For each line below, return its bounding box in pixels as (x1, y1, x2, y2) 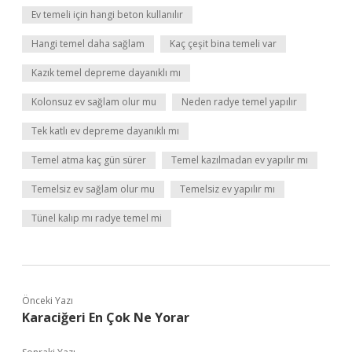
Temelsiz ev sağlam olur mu (31, 182, 155, 196)
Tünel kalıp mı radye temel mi (31, 211, 162, 225)
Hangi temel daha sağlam (31, 37, 145, 50)
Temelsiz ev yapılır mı (180, 182, 275, 196)
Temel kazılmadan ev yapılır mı (171, 153, 308, 167)
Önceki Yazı (22, 294, 73, 307)
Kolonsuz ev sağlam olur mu (31, 95, 156, 108)
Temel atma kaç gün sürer (31, 153, 146, 167)
